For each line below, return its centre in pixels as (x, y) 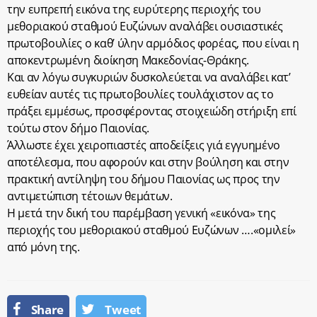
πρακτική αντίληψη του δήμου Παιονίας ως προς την (144, 179)
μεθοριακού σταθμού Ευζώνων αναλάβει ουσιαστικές (145, 26)
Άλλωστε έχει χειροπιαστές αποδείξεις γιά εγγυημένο (144, 145)
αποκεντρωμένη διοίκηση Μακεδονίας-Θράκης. (128, 60)
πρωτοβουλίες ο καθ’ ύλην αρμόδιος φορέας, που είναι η (154, 43)
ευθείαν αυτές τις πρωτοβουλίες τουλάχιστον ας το (140, 94)
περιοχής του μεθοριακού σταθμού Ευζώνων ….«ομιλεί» (151, 230)
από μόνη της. (44, 247)
